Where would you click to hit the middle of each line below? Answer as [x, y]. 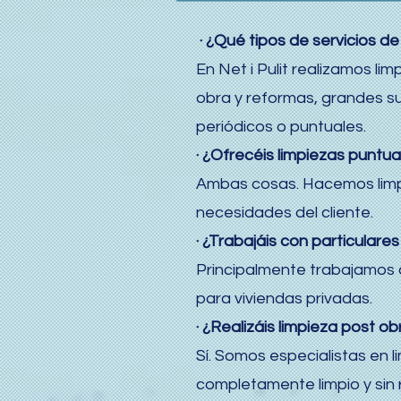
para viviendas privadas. [284, 299]
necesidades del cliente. [285, 213]
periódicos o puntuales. [281, 127]
